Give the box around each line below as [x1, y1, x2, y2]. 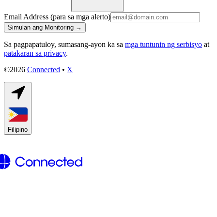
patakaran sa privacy [4, 48, 66, 57]
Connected [27, 65, 60, 74]
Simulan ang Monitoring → [8, 23, 82, 31]
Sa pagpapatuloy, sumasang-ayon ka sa [4, 40, 123, 48]
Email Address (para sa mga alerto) [4, 12, 110, 21]
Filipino [8, 125, 28, 133]
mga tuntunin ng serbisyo [125, 40, 202, 48]
